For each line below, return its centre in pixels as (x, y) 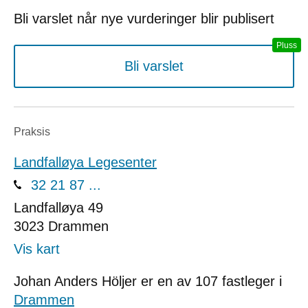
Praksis (32, 131)
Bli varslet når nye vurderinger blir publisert (144, 19)
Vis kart (37, 249)
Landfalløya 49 (58, 208)
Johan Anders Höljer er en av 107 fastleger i (148, 282)
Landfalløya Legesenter (85, 163)
